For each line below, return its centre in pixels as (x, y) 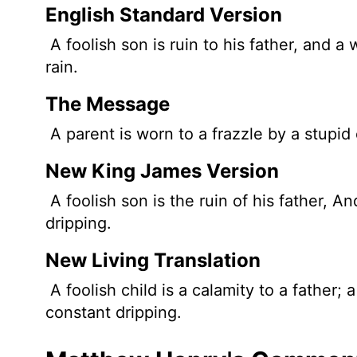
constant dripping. (114, 312)
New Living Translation (153, 260)
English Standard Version (164, 14)
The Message (108, 104)
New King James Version (162, 171)
